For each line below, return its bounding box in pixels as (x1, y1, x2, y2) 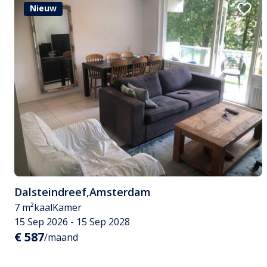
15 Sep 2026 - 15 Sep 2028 (14, 215, 130, 229)
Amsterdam (89, 185, 151, 200)
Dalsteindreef (14, 185, 86, 200)
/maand (44, 231, 78, 244)
